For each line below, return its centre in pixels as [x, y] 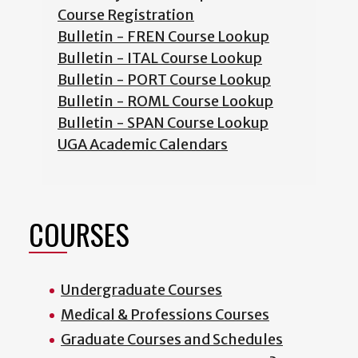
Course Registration [126, 15]
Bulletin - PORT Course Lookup [164, 80]
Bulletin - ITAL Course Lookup [160, 58]
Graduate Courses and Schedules [172, 340]
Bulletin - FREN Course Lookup [163, 37]
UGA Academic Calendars [143, 145]
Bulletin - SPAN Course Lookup [163, 123]
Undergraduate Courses [141, 290]
